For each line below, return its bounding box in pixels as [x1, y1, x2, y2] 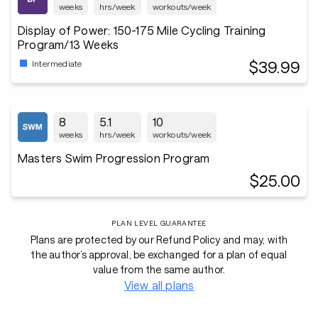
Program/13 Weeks [18, 38, 119, 51]
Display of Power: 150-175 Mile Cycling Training [18, 23, 267, 37]
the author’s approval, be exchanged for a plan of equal [31, 248, 287, 261]
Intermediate [32, 57, 82, 68]
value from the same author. [92, 263, 226, 275]
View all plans [124, 278, 194, 292]
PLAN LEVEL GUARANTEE [111, 219, 207, 227]
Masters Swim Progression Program [18, 151, 210, 165]
